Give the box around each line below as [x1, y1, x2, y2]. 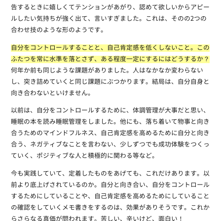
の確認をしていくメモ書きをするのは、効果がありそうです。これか [10, 204, 210, 212]
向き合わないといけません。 [10, 89, 94, 97]
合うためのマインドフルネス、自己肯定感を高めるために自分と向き [10, 130, 210, 138]
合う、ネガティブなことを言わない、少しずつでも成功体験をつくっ [10, 141, 210, 149]
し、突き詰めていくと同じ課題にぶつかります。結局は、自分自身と [10, 78, 210, 86]
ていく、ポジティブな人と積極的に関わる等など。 [10, 152, 158, 160]
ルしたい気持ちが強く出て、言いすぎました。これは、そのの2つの [10, 15, 207, 23]
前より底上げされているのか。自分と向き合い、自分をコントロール [10, 182, 210, 189]
